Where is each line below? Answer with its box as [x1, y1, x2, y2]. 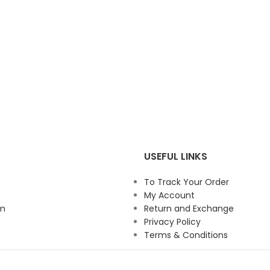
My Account [144, 189, 195, 202]
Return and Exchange [144, 202, 234, 215]
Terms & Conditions [144, 229, 228, 242]
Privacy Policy [144, 216, 201, 228]
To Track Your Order [144, 176, 229, 189]
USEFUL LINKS [144, 149, 207, 164]
